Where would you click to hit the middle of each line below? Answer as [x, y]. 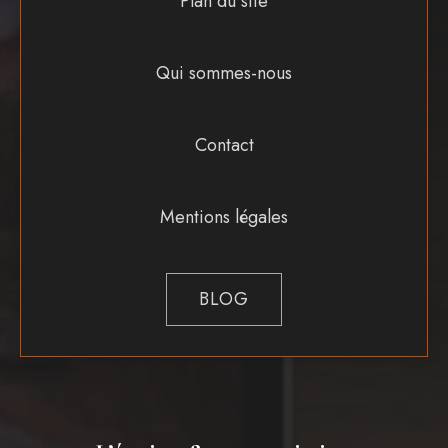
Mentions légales [224, 216]
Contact [224, 144]
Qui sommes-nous [224, 72]
